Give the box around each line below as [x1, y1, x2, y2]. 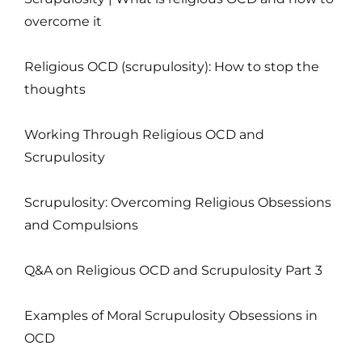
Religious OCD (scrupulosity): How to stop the [24, 58, 319, 74]
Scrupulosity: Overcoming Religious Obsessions [24, 194, 331, 210]
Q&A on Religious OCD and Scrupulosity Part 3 [24, 262, 322, 278]
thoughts [24, 81, 86, 97]
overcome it [24, 13, 102, 29]
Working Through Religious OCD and [24, 126, 264, 142]
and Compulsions [24, 217, 138, 233]
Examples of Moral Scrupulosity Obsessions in [24, 307, 318, 323]
